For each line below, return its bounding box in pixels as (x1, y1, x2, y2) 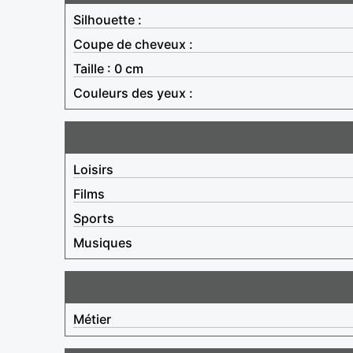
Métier (73, 310, 111, 327)
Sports (73, 210, 114, 226)
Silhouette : (73, 11, 142, 28)
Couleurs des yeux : (73, 84, 193, 101)
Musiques (73, 234, 132, 251)
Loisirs (73, 161, 113, 177)
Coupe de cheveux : (73, 35, 193, 52)
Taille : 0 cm (73, 60, 143, 76)
